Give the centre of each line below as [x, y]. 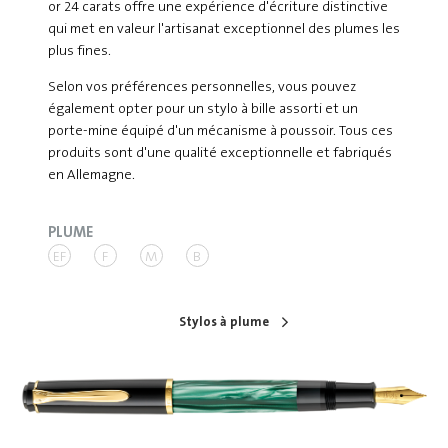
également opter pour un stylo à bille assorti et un [202, 109]
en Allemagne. [91, 175]
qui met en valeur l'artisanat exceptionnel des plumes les [223, 29]
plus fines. [79, 51]
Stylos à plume [223, 322]
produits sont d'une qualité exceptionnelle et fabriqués [219, 153]
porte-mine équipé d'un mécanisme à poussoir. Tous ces [220, 131]
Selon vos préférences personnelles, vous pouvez [201, 87]
